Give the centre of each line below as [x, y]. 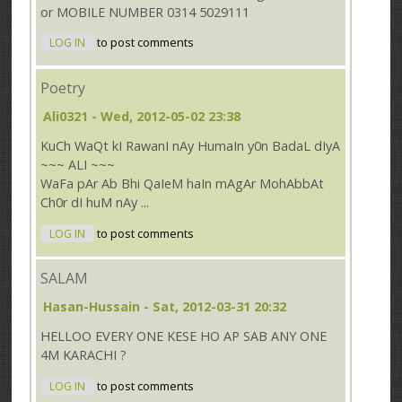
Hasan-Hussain [92, 307]
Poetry [63, 87]
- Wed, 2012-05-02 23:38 [165, 117]
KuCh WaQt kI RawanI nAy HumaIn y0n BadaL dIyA [191, 146]
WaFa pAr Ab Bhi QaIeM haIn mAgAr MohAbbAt [183, 184]
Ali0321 [66, 117]
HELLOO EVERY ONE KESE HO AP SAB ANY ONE [184, 336]
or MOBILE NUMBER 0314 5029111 [145, 12]
